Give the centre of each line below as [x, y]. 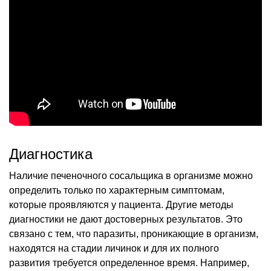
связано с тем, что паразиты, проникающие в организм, [134, 233]
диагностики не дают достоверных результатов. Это [126, 219]
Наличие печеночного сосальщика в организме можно [131, 175]
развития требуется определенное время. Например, [129, 263]
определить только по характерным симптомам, [117, 190]
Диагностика [51, 154]
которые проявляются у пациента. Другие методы [121, 204]
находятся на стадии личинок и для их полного [114, 248]
